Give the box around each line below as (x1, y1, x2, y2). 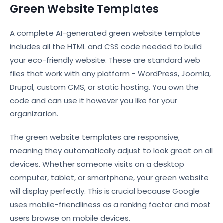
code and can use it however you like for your (10, 95, 177, 106)
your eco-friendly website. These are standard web (10, 55, 200, 65)
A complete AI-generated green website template (10, 28, 200, 38)
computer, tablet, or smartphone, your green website (10, 172, 209, 183)
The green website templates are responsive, (10, 132, 180, 142)
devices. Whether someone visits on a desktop (10, 159, 184, 169)
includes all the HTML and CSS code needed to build (10, 41, 202, 52)
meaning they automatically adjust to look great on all (10, 145, 213, 156)
